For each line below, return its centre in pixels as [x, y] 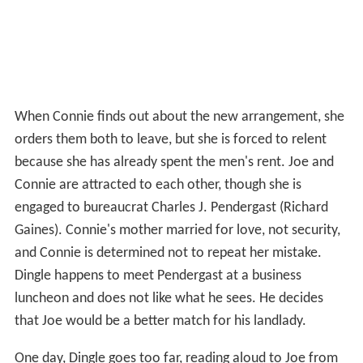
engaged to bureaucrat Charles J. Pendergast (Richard [171, 208]
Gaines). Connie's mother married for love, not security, [177, 231]
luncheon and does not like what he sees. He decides [169, 299]
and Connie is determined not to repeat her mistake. [168, 254]
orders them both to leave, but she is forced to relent [170, 140]
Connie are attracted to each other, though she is [158, 186]
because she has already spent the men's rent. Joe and [174, 163]
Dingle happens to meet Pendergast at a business [158, 276]
